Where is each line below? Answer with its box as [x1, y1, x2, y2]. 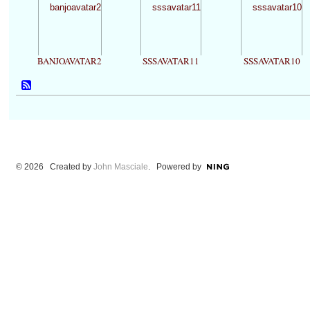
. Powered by [147, 161, 201, 172]
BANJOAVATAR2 [37, 54, 102, 67]
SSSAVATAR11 [142, 54, 199, 67]
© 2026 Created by [15, 161, 93, 172]
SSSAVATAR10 [243, 54, 300, 67]
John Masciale [93, 161, 148, 172]
